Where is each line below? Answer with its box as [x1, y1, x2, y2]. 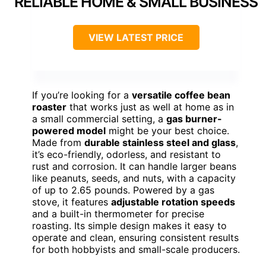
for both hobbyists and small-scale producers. [32, 243, 240, 256]
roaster [32, 101, 66, 113]
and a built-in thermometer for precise [32, 208, 204, 220]
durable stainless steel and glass [84, 137, 236, 149]
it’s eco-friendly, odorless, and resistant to [32, 148, 221, 161]
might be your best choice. [106, 125, 229, 137]
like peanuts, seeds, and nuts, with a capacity [32, 172, 236, 185]
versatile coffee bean [132, 89, 230, 102]
